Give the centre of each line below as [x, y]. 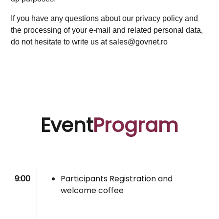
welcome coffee [92, 191]
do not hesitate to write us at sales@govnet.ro [89, 42]
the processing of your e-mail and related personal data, [107, 30]
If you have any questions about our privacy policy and [105, 18]
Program [136, 125]
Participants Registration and [117, 179]
